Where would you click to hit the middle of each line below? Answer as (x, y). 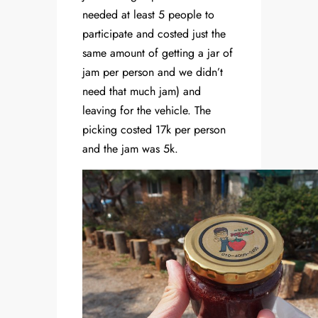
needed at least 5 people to (148, 15)
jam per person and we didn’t (153, 72)
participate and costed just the (154, 34)
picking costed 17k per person (154, 130)
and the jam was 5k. (130, 149)
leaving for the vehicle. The (147, 111)
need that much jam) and (142, 92)
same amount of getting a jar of (158, 53)
